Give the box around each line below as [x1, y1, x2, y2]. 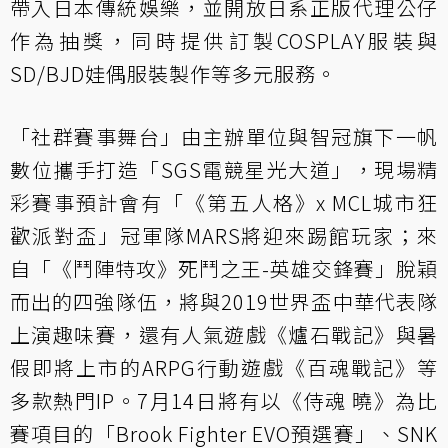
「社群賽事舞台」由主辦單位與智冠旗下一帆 [10, 121, 438, 151]
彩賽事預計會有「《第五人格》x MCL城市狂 [10, 187, 438, 217]
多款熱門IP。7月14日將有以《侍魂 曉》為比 [10, 385, 438, 415]
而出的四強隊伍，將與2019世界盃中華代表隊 [10, 286, 438, 316]
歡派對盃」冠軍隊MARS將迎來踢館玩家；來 [10, 220, 438, 250]
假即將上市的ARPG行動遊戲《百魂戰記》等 [10, 352, 438, 382]
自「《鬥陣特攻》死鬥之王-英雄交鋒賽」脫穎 [10, 253, 438, 283]
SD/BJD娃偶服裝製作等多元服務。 [10, 58, 337, 88]
